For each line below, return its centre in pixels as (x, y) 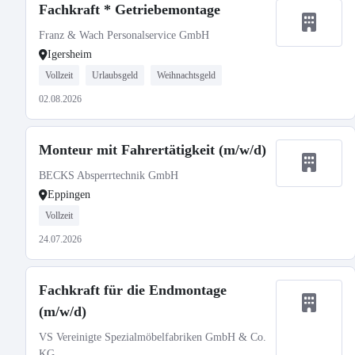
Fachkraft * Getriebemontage (130, 10)
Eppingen (69, 195)
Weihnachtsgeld (186, 75)
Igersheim (70, 54)
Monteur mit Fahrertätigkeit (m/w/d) (153, 150)
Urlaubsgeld (115, 75)
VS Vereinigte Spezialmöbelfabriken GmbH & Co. (153, 337)
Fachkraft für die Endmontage (133, 290)
